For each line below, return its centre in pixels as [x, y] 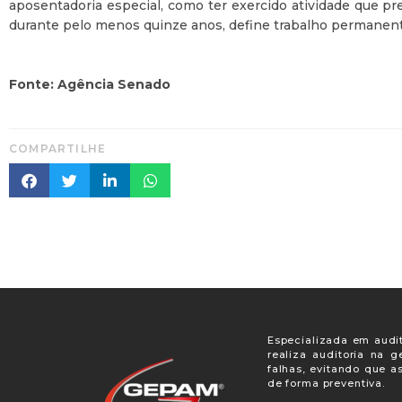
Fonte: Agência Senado [90, 84]
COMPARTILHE [58, 149]
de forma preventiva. [326, 383]
